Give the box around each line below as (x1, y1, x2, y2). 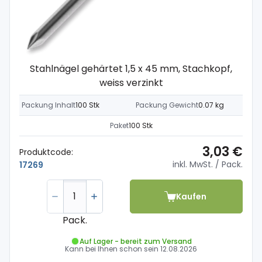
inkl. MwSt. (173, 158, 213, 170)
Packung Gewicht (136, 100, 198, 110)
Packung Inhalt (22, 100, 75, 110)
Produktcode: (19, 146, 73, 158)
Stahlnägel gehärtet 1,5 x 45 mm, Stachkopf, (30, 62, 232, 75)
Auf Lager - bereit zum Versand (79, 236, 192, 246)
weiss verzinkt (99, 76, 163, 89)
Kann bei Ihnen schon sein (65, 244, 160, 254)
